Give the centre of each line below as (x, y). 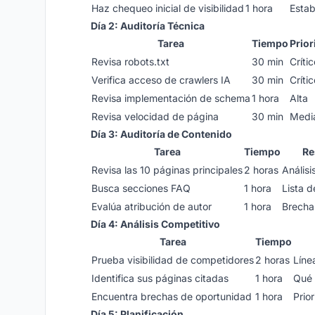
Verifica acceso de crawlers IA (161, 80)
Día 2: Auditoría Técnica (148, 26)
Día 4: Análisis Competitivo (155, 224)
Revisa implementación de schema (171, 98)
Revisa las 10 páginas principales (167, 170)
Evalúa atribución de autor (152, 206)
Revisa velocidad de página (155, 116)
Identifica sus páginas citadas (160, 278)
